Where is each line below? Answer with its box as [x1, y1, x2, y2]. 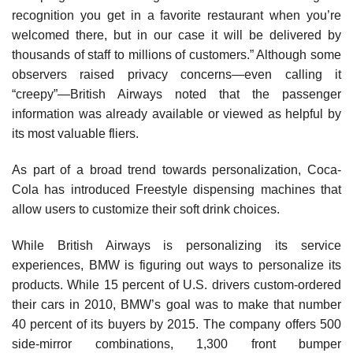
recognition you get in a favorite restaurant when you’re [12, 9, 341, 23]
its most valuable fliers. [12, 127, 139, 141]
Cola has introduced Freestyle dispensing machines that [12, 182, 341, 196]
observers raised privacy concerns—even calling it [12, 68, 341, 82]
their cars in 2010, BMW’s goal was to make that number [12, 297, 341, 311]
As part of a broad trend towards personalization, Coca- [12, 162, 341, 176]
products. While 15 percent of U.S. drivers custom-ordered [12, 277, 341, 292]
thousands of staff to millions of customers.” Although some [12, 48, 341, 62]
